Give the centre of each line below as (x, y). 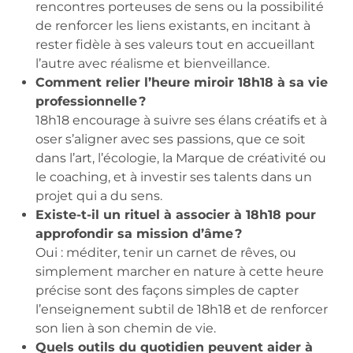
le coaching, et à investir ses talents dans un (174, 176)
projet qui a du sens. (99, 195)
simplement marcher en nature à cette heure (180, 271)
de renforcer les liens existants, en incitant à (173, 25)
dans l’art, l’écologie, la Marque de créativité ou (181, 158)
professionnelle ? (91, 101)
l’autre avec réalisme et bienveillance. (152, 63)
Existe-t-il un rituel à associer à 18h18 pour (176, 214)
